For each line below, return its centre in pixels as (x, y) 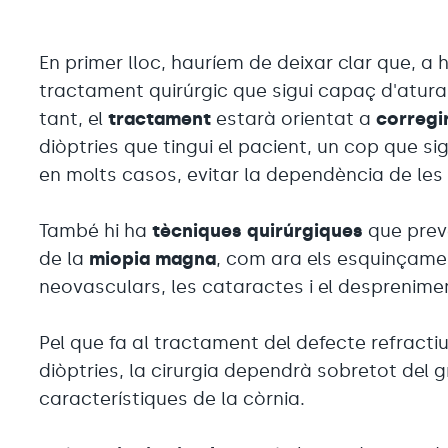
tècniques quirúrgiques (260, 230)
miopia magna (153, 258)
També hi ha (96, 230)
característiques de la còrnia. (172, 398)
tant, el (74, 118)
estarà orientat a (296, 118)
